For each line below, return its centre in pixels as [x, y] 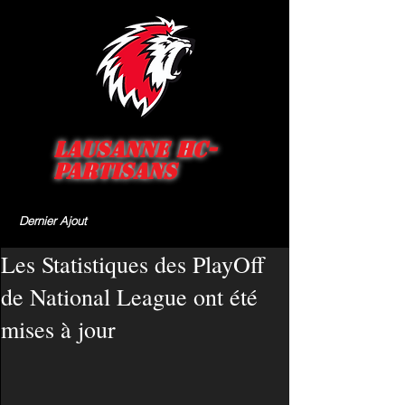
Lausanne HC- [135, 150]
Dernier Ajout [53, 221]
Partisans [115, 172]
